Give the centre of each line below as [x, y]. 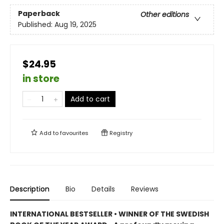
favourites [74, 133]
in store [41, 79]
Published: [36, 25]
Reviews [145, 189]
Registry [120, 133]
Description [30, 189]
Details [103, 189]
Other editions [165, 15]
